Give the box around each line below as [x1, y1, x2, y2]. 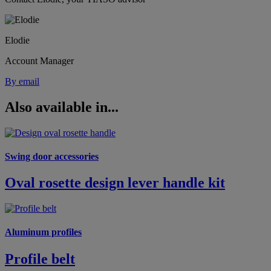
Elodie [5, 34, 30, 45]
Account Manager [5, 55, 74, 66]
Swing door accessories [5, 151, 99, 162]
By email [5, 76, 39, 87]
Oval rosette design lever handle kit [5, 175, 225, 191]
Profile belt [5, 250, 75, 267]
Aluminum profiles [5, 227, 82, 238]
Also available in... [5, 99, 119, 115]
